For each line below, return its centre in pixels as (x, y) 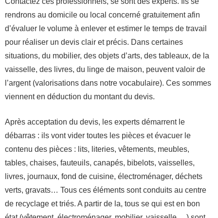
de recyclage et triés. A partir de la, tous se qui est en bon (102, 203)
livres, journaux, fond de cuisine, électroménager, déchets (104, 176)
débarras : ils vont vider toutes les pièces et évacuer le (98, 135)
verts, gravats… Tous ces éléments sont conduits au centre (106, 190)
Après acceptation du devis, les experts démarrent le (95, 122)
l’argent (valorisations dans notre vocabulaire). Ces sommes (108, 83)
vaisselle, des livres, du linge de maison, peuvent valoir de (105, 69)
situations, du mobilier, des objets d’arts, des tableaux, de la (107, 55)
